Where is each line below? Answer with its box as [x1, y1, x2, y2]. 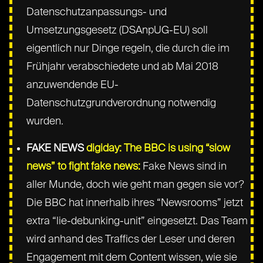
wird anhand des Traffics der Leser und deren [26, 234, 235, 245]
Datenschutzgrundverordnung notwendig [26, 97, 217, 109]
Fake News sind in [140, 161, 227, 172]
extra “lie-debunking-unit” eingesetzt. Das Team [26, 215, 248, 227]
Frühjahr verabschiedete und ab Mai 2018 [26, 61, 219, 72]
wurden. [26, 116, 64, 127]
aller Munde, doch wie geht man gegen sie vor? [26, 179, 245, 190]
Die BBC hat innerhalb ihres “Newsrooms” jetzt [26, 197, 244, 208]
